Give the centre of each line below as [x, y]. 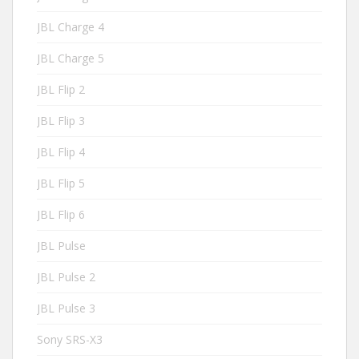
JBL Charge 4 [71, 27]
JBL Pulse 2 [66, 277]
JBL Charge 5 [71, 58]
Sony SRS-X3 [70, 339]
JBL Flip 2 [61, 89]
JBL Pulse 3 [66, 308]
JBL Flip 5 [61, 183]
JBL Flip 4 [61, 152]
